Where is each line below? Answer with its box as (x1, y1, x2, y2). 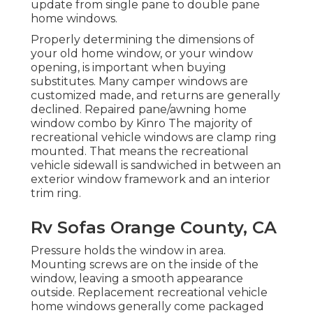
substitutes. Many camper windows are (31, 75, 248, 89)
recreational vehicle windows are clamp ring (31, 131, 277, 145)
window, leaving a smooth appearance (31, 272, 243, 286)
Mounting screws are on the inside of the (31, 258, 259, 272)
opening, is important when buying (31, 61, 226, 75)
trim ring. (31, 187, 81, 201)
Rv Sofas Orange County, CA (31, 217, 277, 238)
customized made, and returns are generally (31, 89, 280, 103)
